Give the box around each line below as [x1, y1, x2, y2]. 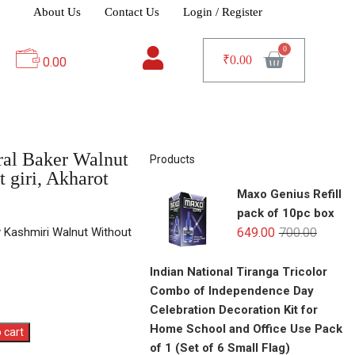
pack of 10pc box [236, 205, 334, 220]
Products [149, 152, 195, 166]
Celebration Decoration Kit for [149, 302, 318, 317]
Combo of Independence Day [149, 283, 314, 298]
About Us [33, 6, 81, 18]
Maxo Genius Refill [236, 186, 342, 201]
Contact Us [105, 6, 159, 18]
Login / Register [183, 6, 262, 18]
